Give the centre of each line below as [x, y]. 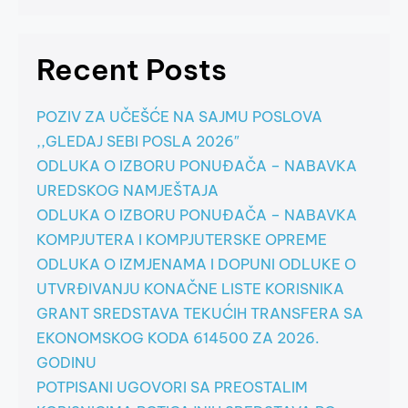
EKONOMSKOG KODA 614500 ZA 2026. [178, 337]
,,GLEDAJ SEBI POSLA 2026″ [138, 141]
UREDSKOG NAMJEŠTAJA [127, 190]
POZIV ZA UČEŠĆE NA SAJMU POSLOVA [179, 116]
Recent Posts [132, 69]
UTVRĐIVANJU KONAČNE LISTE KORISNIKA [190, 288]
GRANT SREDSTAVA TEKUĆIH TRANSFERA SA [200, 313]
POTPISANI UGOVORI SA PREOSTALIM [172, 387]
